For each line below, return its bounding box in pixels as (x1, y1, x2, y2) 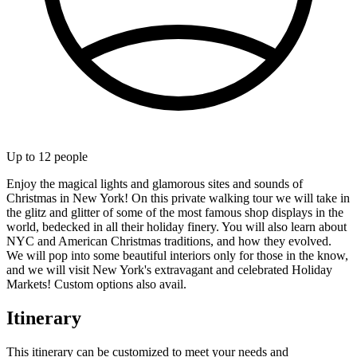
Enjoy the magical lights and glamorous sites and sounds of (6, 176, 303, 190)
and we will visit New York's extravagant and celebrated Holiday (6, 262, 332, 277)
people (51, 149, 88, 163)
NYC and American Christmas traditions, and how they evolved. (6, 233, 331, 248)
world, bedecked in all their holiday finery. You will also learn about (6, 219, 347, 233)
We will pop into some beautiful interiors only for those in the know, (6, 248, 348, 262)
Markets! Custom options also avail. (6, 277, 186, 291)
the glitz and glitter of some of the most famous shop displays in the (6, 205, 343, 219)
